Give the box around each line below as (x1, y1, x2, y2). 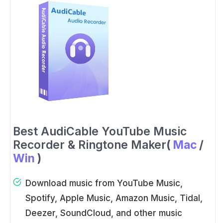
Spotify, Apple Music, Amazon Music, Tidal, (25, 193, 203, 204)
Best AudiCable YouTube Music (13, 124, 187, 138)
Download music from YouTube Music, (25, 178, 183, 189)
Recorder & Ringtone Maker (13, 138, 166, 152)
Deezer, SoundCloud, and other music (25, 208, 182, 219)
